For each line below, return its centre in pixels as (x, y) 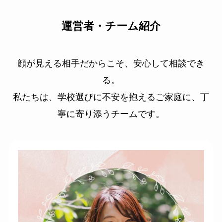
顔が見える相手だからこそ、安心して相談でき (111, 64)
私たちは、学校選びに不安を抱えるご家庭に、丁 (111, 97)
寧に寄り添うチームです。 (111, 114)
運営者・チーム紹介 (111, 27)
